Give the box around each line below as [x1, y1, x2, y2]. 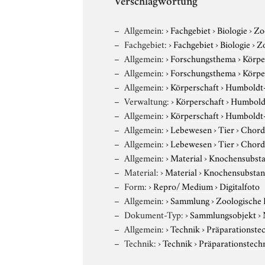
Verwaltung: [124, 93, 170, 107]
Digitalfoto [219, 179, 260, 192]
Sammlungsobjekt [190, 207, 257, 221]
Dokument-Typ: [124, 207, 184, 221]
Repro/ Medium [153, 179, 214, 192]
